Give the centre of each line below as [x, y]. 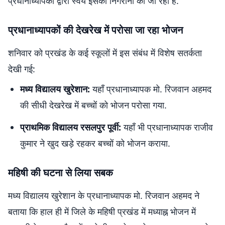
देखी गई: [22, 69]
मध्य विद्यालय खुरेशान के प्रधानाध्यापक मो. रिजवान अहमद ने [104, 195]
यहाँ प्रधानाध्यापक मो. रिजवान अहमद [151, 89]
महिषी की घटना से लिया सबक [61, 173]
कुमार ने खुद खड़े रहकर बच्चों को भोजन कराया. [95, 143]
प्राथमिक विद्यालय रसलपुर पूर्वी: [71, 127]
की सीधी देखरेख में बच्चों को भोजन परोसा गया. [93, 105]
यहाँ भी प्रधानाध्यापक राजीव [167, 127]
